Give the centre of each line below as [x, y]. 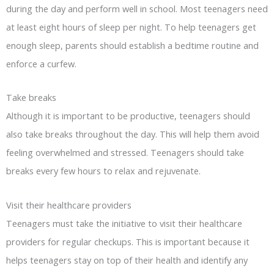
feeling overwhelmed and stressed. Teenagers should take [125, 153]
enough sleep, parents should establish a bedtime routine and [132, 45]
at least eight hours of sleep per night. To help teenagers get [131, 27]
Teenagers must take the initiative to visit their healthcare [124, 223]
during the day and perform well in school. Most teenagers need [137, 8]
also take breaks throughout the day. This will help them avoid [133, 134]
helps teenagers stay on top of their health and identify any [127, 260]
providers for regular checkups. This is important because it [128, 241]
